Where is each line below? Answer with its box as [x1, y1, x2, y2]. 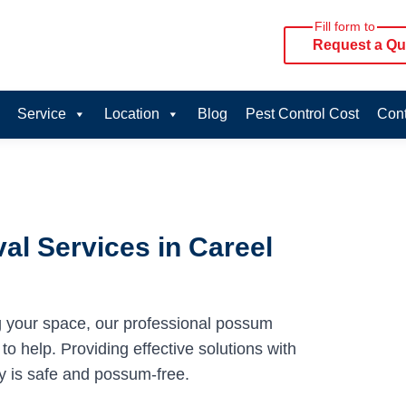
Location [103, 106, 159, 121]
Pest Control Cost [245, 106, 359, 121]
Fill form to [314, 19, 375, 34]
